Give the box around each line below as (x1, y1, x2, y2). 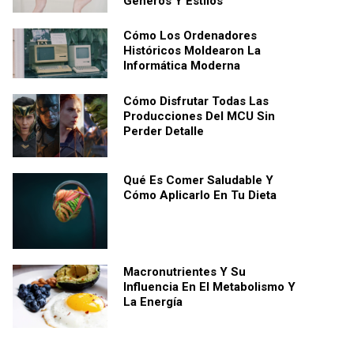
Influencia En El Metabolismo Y (123, 279, 296, 294)
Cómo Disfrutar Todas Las (123, 94, 269, 109)
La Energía (123, 294, 183, 309)
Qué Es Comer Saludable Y (123, 172, 273, 187)
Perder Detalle (123, 124, 204, 139)
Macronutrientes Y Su (123, 264, 246, 279)
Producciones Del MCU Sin (123, 109, 275, 124)
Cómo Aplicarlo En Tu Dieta (123, 187, 277, 202)
